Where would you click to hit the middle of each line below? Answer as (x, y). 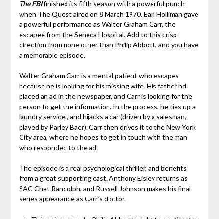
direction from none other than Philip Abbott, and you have (109, 45)
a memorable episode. (52, 55)
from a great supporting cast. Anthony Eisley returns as (103, 178)
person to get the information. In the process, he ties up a (107, 107)
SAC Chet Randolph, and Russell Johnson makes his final (105, 189)
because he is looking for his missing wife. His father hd (102, 86)
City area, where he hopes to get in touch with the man (103, 137)
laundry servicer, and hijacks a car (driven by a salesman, (102, 117)
